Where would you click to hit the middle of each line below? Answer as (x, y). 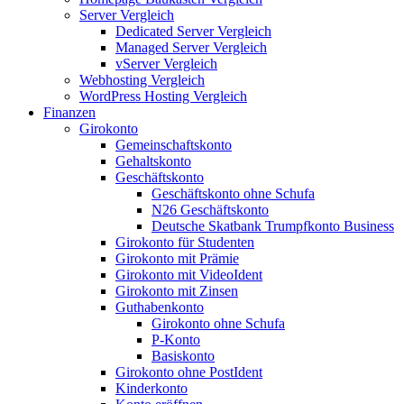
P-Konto (176, 340)
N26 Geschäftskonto (210, 210)
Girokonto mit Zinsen (177, 291)
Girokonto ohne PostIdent (189, 372)
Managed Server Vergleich (191, 47)
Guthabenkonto (160, 307)
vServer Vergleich (166, 64)
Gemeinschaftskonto (174, 145)
